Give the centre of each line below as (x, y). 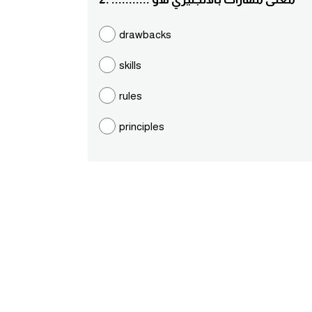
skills (130, 65)
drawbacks (145, 34)
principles (142, 126)
